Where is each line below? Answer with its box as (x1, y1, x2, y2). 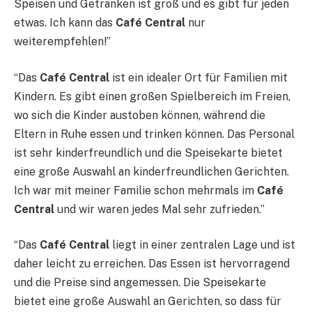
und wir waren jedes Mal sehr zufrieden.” (54, 202, 265, 216)
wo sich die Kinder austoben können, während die (14, 108, 265, 122)
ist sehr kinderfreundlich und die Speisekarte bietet (14, 146, 283, 159)
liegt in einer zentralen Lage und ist (109, 238, 295, 252)
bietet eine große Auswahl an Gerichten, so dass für (14, 295, 281, 309)
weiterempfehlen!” (14, 35, 111, 49)
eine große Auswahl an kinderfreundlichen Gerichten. (14, 164, 289, 178)
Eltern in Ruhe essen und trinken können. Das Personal (14, 127, 295, 141)
